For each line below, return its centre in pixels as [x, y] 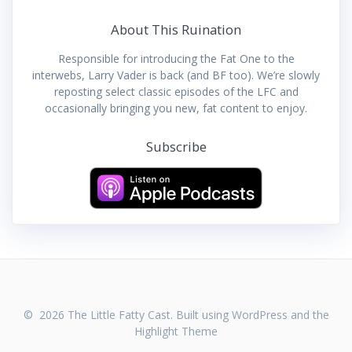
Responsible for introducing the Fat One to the [176, 58]
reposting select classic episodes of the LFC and [176, 91]
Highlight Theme [176, 331]
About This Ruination [176, 29]
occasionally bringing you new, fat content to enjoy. [176, 108]
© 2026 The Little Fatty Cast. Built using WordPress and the [176, 315]
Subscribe [176, 146]
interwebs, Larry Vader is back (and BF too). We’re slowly [176, 75]
